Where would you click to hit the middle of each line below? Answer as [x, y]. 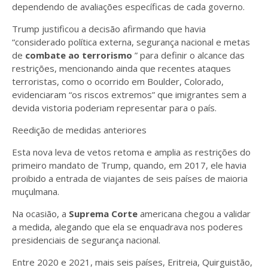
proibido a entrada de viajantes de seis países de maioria [130, 178]
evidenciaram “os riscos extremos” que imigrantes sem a [129, 95]
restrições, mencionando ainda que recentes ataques [121, 68]
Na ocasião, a [40, 214]
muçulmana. [36, 191]
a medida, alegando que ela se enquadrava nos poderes [127, 227]
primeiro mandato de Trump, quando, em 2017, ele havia [129, 165]
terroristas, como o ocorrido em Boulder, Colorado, [118, 81]
